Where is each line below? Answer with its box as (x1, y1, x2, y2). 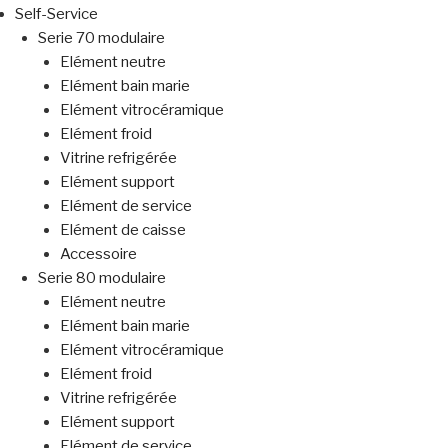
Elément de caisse (60, 221, 186, 240)
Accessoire (60, 245, 137, 264)
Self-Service (15, 5, 98, 24)
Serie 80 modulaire (37, 269, 166, 288)
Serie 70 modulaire (37, 29, 165, 48)
